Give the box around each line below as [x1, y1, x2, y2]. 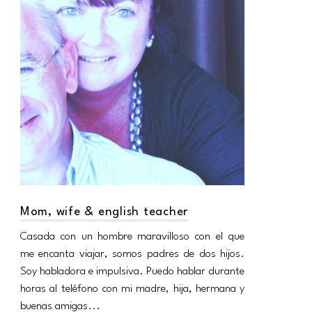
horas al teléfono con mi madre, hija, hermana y [20, 283, 244, 295]
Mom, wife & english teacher [20, 205, 188, 218]
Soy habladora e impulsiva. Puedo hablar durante [20, 265, 244, 277]
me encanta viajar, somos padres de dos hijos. [20, 248, 244, 260]
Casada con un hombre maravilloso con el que [20, 231, 244, 242]
